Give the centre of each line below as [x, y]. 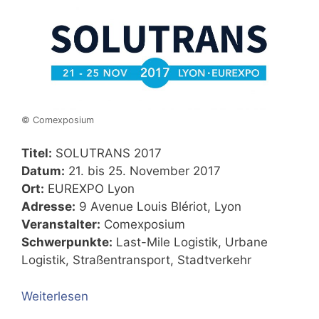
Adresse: [48, 207]
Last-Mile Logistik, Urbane [190, 242]
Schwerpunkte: [67, 242]
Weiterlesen [55, 296]
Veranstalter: [61, 225]
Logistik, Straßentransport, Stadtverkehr [136, 260]
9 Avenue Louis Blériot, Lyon [158, 207]
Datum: [43, 171]
